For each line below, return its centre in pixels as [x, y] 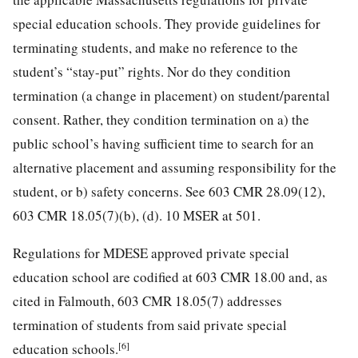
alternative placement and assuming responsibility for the [175, 167]
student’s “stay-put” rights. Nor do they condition [152, 71]
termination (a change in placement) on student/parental [171, 95]
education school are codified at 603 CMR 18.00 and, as [170, 276]
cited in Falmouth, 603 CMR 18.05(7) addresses [147, 300]
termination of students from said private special [150, 324]
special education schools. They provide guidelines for [167, 23]
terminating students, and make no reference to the [155, 47]
